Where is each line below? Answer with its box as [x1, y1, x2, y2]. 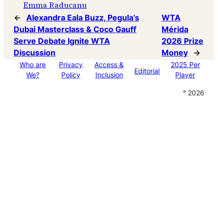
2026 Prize [162, 36, 204, 46]
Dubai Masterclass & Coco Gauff [14, 24, 136, 35]
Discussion [14, 48, 55, 58]
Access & [94, 60, 124, 69]
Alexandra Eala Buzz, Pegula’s [26, 13, 139, 23]
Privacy [59, 60, 83, 69]
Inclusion [95, 71, 123, 79]
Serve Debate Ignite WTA [14, 36, 110, 46]
